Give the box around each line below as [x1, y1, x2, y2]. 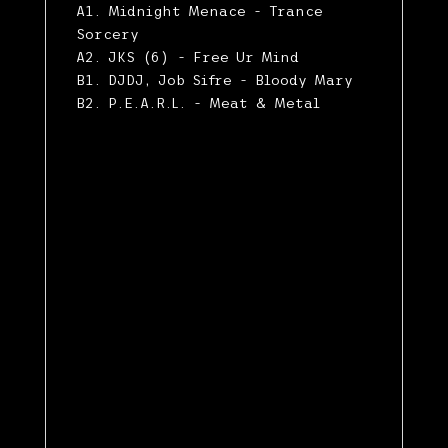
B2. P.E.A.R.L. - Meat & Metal [75, 95, 320, 112]
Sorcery [75, 26, 139, 43]
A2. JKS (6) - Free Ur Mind [75, 49, 299, 66]
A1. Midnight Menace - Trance [75, 3, 323, 20]
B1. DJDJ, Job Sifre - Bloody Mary [75, 72, 353, 89]
